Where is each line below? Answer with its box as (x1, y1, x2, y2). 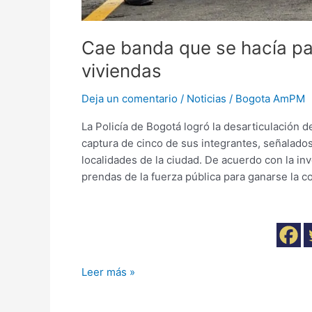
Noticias (187, 92, 226, 106)
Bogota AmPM (235, 92, 305, 106)
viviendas (81, 60, 162, 82)
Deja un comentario (81, 92, 178, 106)
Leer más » (81, 265, 135, 279)
